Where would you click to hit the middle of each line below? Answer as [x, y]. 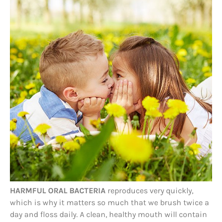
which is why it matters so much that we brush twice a [110, 202]
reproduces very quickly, [149, 191]
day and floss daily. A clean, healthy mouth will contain [109, 214]
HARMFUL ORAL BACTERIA [58, 191]
